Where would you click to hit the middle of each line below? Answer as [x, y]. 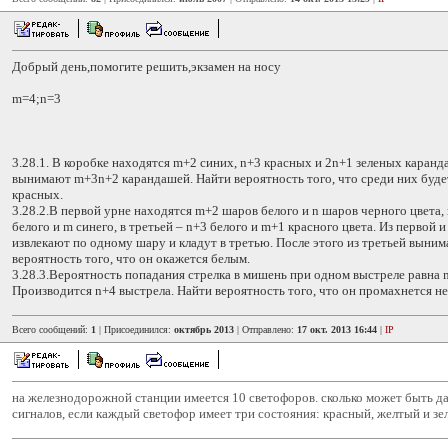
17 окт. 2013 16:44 [337, 329]
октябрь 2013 [204, 329]
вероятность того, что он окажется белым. [131, 258]
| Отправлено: [265, 329]
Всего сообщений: [51, 329]
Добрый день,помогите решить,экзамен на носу [146, 66]
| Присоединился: [135, 329]
